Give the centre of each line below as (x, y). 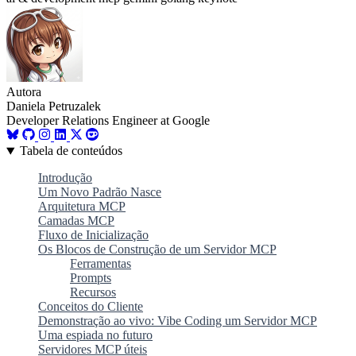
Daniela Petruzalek (54, 106)
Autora (24, 92)
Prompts (91, 278)
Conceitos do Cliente (91, 307)
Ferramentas (101, 264)
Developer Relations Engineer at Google (108, 121)
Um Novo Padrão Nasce (100, 192)
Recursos (93, 292)
